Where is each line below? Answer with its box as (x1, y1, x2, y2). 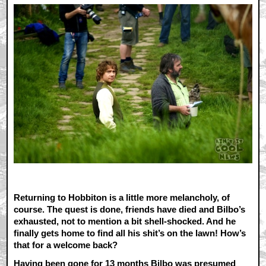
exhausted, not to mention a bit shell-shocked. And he (14, 216, 236, 226)
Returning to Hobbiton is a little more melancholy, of (14, 192, 230, 202)
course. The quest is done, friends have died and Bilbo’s (14, 204, 246, 214)
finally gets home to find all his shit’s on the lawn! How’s (14, 227, 246, 238)
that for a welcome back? (14, 239, 118, 250)
